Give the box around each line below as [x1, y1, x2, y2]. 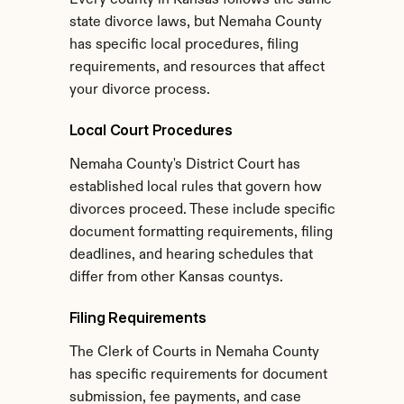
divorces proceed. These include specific [69, 203, 335, 217]
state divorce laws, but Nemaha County [69, 15, 322, 30]
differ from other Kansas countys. [69, 271, 283, 285]
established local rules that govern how [69, 180, 322, 195]
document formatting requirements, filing [69, 225, 333, 240]
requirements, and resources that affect [69, 60, 325, 75]
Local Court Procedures [69, 121, 233, 139]
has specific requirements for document [69, 368, 327, 382]
